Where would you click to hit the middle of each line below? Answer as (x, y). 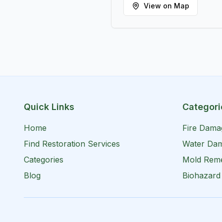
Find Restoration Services (72, 143)
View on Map (166, 5)
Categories (44, 159)
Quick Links (49, 107)
